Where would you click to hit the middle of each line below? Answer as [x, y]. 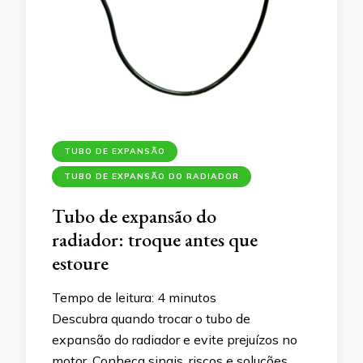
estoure [80, 263]
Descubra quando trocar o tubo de [151, 318]
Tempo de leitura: [105, 297]
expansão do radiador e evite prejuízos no [175, 339]
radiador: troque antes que [155, 239]
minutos [192, 297]
